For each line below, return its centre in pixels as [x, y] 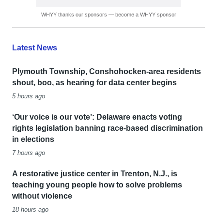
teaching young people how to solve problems [97, 185]
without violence [42, 196]
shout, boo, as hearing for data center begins [94, 83]
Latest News [34, 48]
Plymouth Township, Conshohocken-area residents [106, 72]
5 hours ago [28, 96]
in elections [33, 139]
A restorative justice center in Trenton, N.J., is [94, 174]
